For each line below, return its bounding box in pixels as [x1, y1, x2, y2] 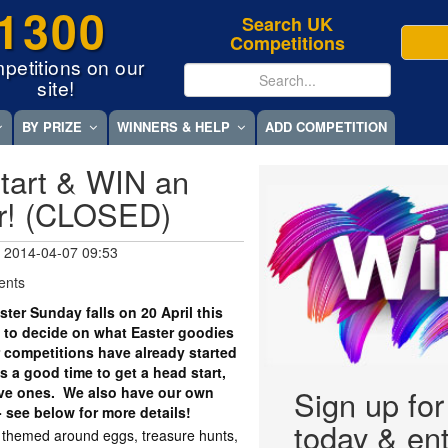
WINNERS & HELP [117, 117, 230, 137]
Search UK [242, 11, 334, 37]
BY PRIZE [22, 117, 82, 137]
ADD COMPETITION [265, 117, 387, 137]
